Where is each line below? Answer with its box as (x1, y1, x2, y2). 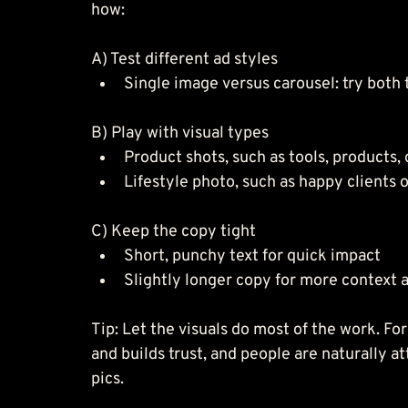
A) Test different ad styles (91, 48, 278, 70)
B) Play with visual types (91, 122, 269, 144)
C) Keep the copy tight (91, 220, 256, 242)
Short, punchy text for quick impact (124, 245, 381, 267)
